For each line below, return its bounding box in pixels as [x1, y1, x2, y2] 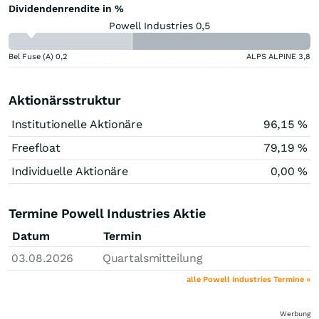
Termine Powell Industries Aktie [9, 205, 206, 221]
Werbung [280, 309, 310, 318]
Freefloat [11, 140, 61, 155]
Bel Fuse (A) [9, 51, 53, 61]
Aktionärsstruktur [9, 92, 121, 108]
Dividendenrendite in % [9, 2, 124, 14]
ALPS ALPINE [246, 51, 296, 61]
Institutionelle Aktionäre [11, 117, 142, 131]
